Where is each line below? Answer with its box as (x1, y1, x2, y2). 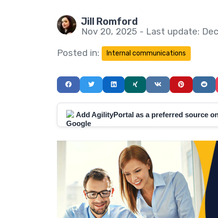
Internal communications (107, 49, 186, 58)
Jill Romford (81, 16, 138, 28)
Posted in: (57, 48, 99, 59)
